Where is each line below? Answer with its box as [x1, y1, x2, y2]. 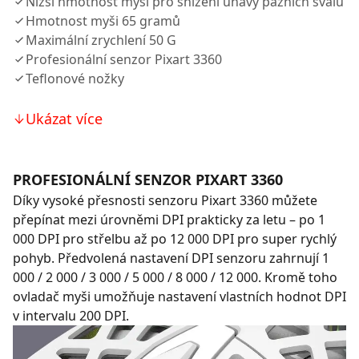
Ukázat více [26, 109, 103, 128]
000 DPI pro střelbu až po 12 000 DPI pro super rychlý [13, 230, 337, 248]
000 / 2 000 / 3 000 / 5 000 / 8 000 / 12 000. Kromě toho [13, 268, 337, 286]
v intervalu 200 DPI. [13, 307, 129, 325]
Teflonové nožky [26, 70, 124, 87]
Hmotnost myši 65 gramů [26, 12, 180, 30]
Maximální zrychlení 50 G [26, 31, 176, 49]
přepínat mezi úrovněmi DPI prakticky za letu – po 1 [13, 211, 325, 228]
